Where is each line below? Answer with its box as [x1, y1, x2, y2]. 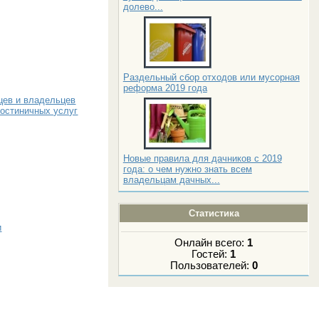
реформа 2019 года [122, 82, 207, 93]
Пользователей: [169, 260, 252, 272]
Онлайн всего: [174, 237, 248, 249]
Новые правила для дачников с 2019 [122, 152, 282, 164]
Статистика [188, 207, 239, 219]
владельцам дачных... [122, 174, 220, 185]
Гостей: [192, 249, 231, 261]
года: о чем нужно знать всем [122, 163, 252, 174]
